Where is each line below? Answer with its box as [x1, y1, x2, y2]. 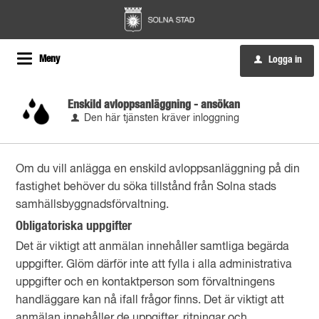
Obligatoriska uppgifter [16, 220, 132, 233]
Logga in [268, 55, 302, 65]
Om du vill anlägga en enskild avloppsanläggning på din [16, 164, 300, 175]
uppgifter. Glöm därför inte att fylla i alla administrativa [16, 259, 293, 271]
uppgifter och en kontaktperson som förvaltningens [16, 277, 276, 288]
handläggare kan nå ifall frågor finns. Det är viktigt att [16, 295, 285, 306]
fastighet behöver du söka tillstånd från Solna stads [16, 182, 277, 193]
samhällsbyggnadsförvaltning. [16, 199, 169, 211]
